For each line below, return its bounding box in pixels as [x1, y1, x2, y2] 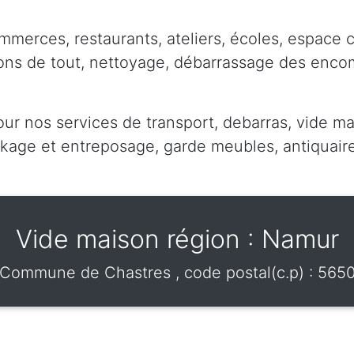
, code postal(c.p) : [175, 262, 318, 282]
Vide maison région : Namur [15, 223, 339, 254]
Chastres [104, 262, 175, 282]
